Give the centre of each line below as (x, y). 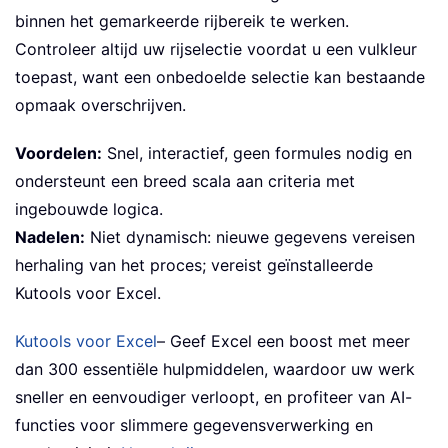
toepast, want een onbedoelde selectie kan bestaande (220, 77)
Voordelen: (58, 153)
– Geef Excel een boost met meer (283, 341)
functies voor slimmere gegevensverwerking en (194, 425)
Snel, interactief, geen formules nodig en (257, 153)
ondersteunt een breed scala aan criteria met (185, 181)
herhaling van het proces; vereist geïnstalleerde (194, 265)
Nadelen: (50, 237)
